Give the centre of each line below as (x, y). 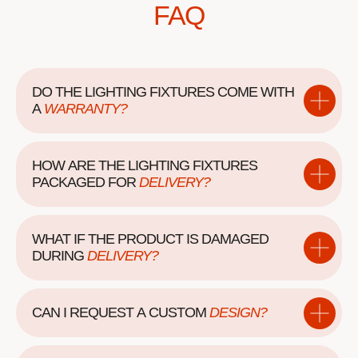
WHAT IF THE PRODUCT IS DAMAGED (150, 239)
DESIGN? (238, 313)
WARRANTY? (86, 109)
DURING (60, 256)
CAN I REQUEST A (89, 313)
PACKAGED (68, 183)
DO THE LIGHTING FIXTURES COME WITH (163, 92)
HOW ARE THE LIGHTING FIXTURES (145, 166)
